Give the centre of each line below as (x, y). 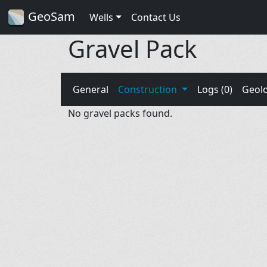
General (91, 89)
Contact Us (156, 17)
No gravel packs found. (120, 113)
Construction (149, 89)
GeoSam (50, 16)
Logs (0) (215, 89)
